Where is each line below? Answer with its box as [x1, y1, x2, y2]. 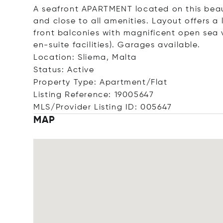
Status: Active [33, 66, 95, 74]
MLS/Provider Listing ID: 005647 [33, 104, 172, 111]
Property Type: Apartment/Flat [33, 79, 168, 87]
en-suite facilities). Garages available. [33, 41, 201, 49]
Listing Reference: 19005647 [33, 91, 154, 99]
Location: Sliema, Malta [33, 54, 137, 62]
